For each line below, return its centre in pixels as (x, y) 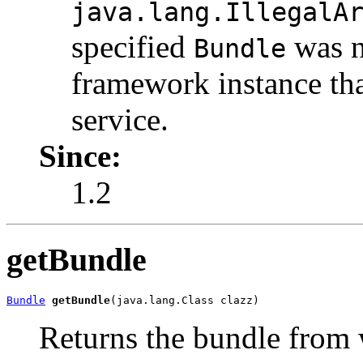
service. (120, 120)
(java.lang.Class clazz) (185, 300)
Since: (80, 156)
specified (132, 47)
